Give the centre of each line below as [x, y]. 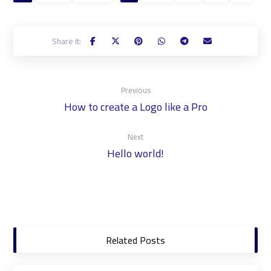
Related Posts [135, 240]
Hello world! [135, 153]
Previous [135, 90]
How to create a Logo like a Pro [135, 106]
